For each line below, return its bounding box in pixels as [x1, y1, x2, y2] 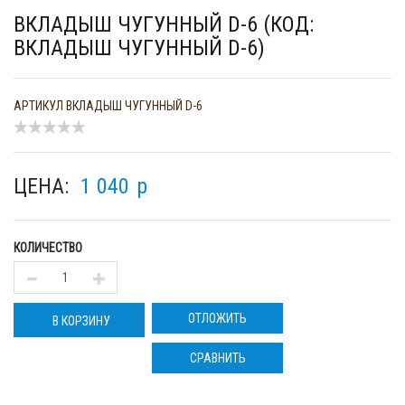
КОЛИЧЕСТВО [14, 240, 82, 255]
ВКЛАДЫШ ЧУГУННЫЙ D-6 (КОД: [14, 12, 314, 37]
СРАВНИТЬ [189, 351, 246, 365]
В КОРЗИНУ [52, 314, 110, 328]
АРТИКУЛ [14, 99, 63, 113]
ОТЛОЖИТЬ [188, 311, 247, 325]
